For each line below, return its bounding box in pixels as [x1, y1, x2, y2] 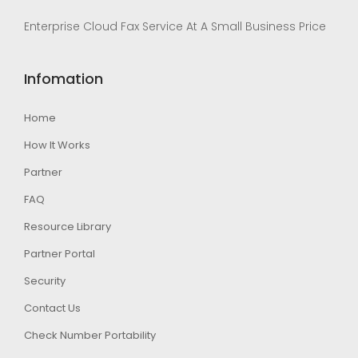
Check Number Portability [24, 328, 156, 344]
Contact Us [24, 300, 81, 316]
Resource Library [24, 219, 111, 235]
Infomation [24, 69, 103, 89]
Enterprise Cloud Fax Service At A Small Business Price [24, 18, 326, 35]
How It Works [24, 137, 90, 153]
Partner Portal [24, 246, 95, 262]
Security [24, 273, 66, 289]
